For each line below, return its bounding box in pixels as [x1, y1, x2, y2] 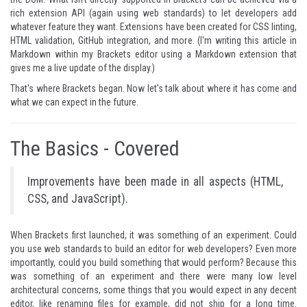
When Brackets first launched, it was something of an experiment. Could [10, 230, 297, 241]
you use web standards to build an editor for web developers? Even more [10, 243, 297, 254]
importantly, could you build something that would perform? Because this [10, 257, 297, 268]
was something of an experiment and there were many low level [10, 271, 297, 282]
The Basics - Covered [10, 136, 180, 160]
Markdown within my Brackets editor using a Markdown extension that [10, 49, 297, 60]
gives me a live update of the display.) [10, 62, 155, 73]
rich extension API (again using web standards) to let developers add [10, 8, 297, 19]
